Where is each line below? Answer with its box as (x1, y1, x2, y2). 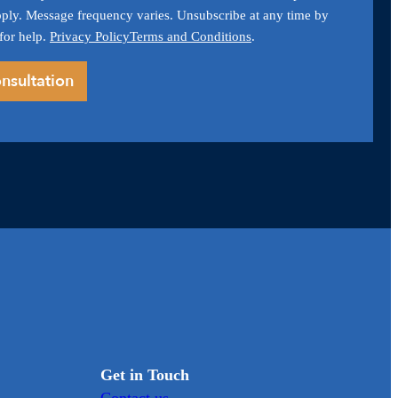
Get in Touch (100, 365, 189, 384)
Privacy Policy (50, 29, 130, 44)
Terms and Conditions (130, 29, 251, 44)
